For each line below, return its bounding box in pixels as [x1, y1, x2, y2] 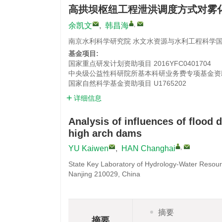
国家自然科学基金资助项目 [68, 79, 152, 87]
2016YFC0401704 [154, 59, 211, 67]
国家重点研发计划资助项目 [68, 59, 152, 67]
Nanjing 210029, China [68, 170, 140, 178]
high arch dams [68, 128, 142, 139]
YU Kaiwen [68, 144, 109, 153]
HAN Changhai [121, 144, 175, 153]
